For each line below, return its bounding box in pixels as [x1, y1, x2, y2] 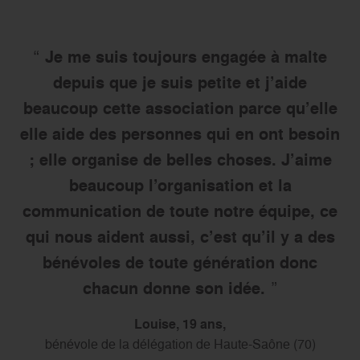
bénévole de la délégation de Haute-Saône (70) [44, 334, 316, 353]
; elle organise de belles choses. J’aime [28, 148, 332, 171]
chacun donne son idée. [83, 276, 265, 300]
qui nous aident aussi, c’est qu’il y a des [25, 225, 335, 248]
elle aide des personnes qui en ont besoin [20, 122, 340, 145]
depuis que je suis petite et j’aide [53, 71, 307, 94]
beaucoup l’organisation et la [68, 174, 292, 197]
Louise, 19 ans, [134, 314, 226, 333]
